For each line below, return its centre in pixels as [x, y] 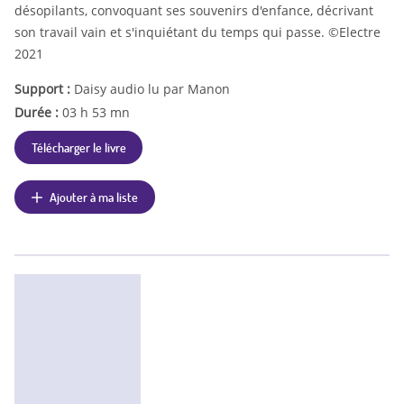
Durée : [38, 112]
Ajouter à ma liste [94, 196]
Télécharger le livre [78, 147]
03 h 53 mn [96, 112]
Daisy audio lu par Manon [152, 88]
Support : [44, 88]
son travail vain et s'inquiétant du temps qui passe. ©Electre [197, 32]
